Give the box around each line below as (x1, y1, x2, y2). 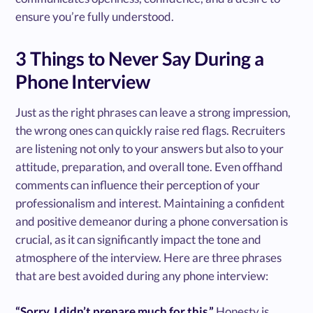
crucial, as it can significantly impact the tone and (15, 231, 262, 247)
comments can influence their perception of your (15, 177, 261, 192)
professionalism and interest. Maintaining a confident (15, 195, 285, 210)
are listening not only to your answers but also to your (15, 140, 284, 156)
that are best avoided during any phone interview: (15, 268, 269, 283)
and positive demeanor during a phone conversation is (15, 213, 289, 228)
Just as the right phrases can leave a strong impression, (15, 104, 291, 119)
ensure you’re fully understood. (15, 8, 175, 24)
